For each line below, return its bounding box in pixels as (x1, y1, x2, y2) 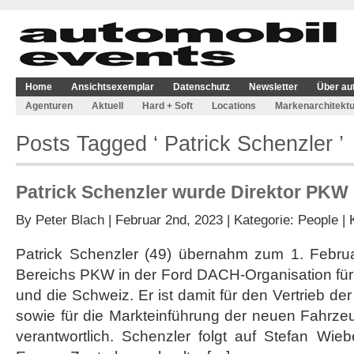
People (298, 212, 338, 228)
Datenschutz (173, 81, 230, 92)
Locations (212, 100, 256, 111)
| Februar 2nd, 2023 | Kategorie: (104, 212, 298, 228)
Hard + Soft (142, 100, 193, 111)
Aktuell (92, 100, 123, 111)
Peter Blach (36, 212, 104, 228)
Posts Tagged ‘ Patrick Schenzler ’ (16, 131, 344, 156)
